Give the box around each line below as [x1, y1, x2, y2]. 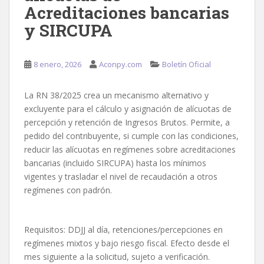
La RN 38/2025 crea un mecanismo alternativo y [24, 90, 209, 101]
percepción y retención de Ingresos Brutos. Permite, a [24, 117, 230, 128]
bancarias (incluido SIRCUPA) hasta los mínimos [24, 157, 206, 169]
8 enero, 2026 [34, 59, 81, 70]
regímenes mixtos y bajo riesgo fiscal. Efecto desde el [24, 237, 229, 249]
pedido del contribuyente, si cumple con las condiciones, [24, 130, 239, 142]
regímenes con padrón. [24, 184, 112, 196]
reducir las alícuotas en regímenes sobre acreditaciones [24, 144, 236, 156]
